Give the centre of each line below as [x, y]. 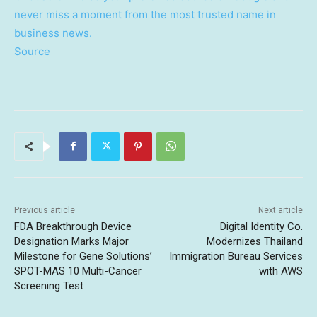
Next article [280, 210]
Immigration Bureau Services [236, 256]
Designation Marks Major [71, 241]
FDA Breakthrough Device [73, 226]
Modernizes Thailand [254, 241]
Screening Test [49, 286]
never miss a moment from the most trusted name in [145, 14]
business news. [53, 33]
